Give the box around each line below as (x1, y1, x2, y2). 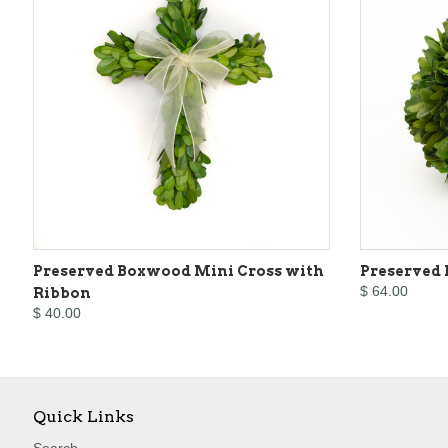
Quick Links (33, 407, 134, 427)
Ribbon (33, 285, 91, 302)
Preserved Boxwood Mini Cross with (33, 263, 324, 280)
